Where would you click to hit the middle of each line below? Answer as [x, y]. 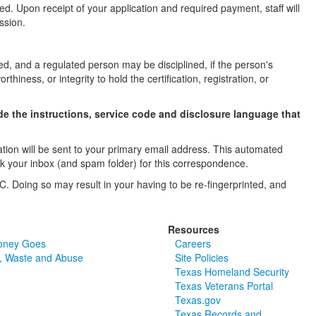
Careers [193, 243]
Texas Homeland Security [232, 272]
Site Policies [202, 257]
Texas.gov [198, 300]
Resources [194, 229]
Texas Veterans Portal [224, 286]
